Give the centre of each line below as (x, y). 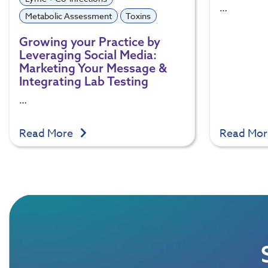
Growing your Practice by (90, 41)
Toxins (138, 16)
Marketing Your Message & (93, 68)
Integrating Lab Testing (84, 81)
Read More (47, 133)
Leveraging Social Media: (88, 54)
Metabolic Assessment (68, 16)
